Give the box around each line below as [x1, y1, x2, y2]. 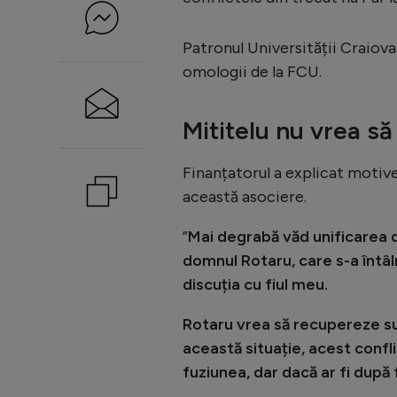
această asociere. [183, 186, 307, 206]
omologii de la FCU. [183, 61, 322, 82]
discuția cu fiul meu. [183, 274, 328, 294]
